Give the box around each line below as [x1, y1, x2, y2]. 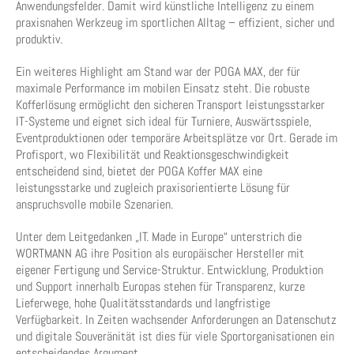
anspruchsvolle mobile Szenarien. [16, 196, 173, 213]
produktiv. [16, 31, 62, 47]
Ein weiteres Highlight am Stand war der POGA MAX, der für [16, 63, 300, 80]
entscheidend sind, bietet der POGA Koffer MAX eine [16, 163, 262, 179]
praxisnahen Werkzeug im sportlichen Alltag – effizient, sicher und [16, 14, 334, 31]
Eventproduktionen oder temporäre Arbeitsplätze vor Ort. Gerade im [16, 130, 337, 146]
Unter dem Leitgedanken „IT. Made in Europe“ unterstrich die [16, 228, 302, 245]
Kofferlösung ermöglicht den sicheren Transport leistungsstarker [16, 96, 325, 113]
